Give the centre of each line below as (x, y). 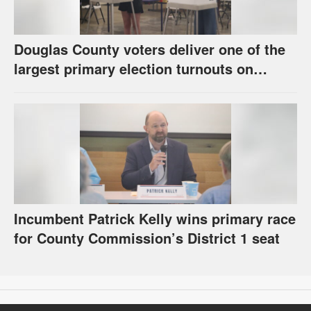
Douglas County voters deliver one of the (150, 49)
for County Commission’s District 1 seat (147, 238)
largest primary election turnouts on (134, 69)
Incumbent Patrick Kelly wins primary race (155, 219)
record (35, 88)
